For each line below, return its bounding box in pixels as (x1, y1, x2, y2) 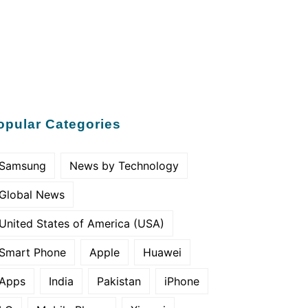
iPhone (164, 274, 199, 288)
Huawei (143, 245, 181, 259)
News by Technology (69, 159, 179, 173)
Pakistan (97, 274, 141, 288)
